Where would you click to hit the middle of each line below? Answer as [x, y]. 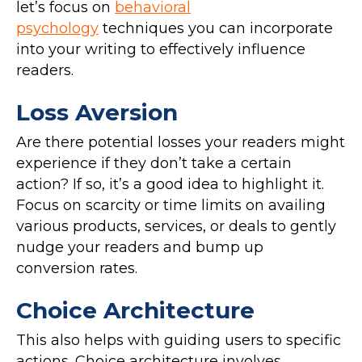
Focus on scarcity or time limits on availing [171, 205]
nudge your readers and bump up [140, 247]
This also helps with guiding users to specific [179, 340]
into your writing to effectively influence [161, 49]
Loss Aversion [97, 112]
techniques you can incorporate [216, 28]
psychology [57, 28]
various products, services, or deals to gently [176, 226]
